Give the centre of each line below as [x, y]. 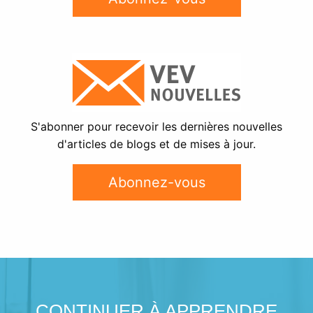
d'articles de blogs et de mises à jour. [156, 144]
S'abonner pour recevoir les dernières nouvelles [156, 126]
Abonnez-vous [156, 182]
